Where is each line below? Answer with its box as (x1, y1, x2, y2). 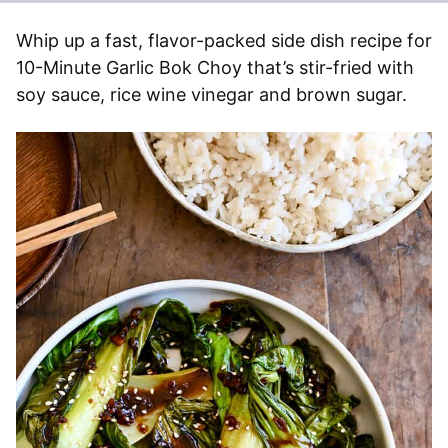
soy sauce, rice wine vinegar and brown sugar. (16, 84, 407, 106)
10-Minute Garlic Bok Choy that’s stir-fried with (16, 57, 414, 79)
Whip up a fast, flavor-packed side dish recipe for (16, 30, 432, 52)
